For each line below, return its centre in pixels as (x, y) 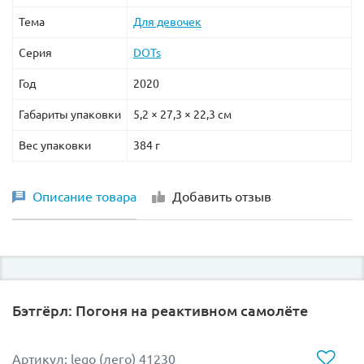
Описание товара (84, 196)
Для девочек (167, 22)
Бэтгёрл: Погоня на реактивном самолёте (160, 310)
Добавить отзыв (222, 196)
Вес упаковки (55, 145)
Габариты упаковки (70, 114)
